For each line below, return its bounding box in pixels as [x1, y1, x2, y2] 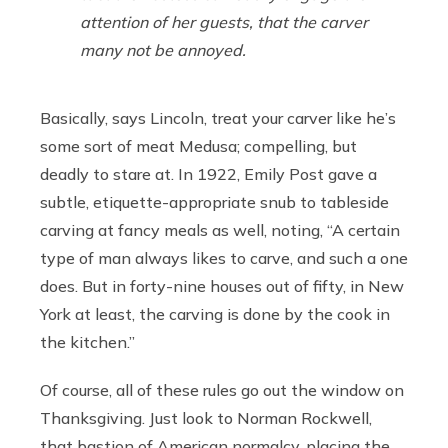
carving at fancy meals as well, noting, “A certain [40, 219, 400, 240]
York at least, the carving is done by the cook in [40, 303, 390, 324]
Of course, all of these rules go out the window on [40, 379, 404, 400]
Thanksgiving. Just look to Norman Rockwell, [40, 407, 372, 428]
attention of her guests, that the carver [80, 11, 368, 32]
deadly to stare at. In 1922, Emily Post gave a [40, 163, 377, 184]
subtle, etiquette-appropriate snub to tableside [40, 191, 389, 212]
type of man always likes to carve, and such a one [40, 247, 408, 268]
